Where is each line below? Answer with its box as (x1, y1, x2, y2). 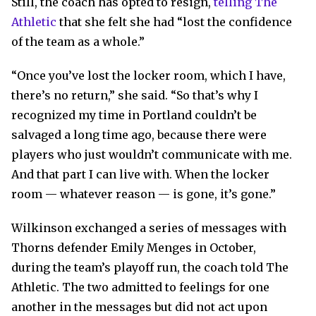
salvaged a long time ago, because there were (11, 128, 267, 142)
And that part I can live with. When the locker (11, 167, 269, 182)
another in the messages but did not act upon (11, 300, 267, 315)
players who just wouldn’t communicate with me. (11, 147, 292, 162)
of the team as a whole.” (11, 35, 145, 49)
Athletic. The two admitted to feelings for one (11, 280, 269, 295)
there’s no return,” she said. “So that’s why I (11, 88, 258, 103)
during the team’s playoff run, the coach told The (11, 260, 288, 275)
